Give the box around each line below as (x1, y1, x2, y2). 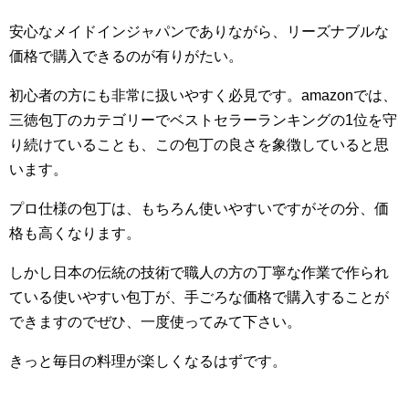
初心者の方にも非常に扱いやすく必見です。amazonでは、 (9, 88, 397, 103)
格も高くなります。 (9, 225, 141, 241)
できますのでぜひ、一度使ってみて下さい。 (9, 314, 301, 330)
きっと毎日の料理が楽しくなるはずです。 (9, 353, 287, 369)
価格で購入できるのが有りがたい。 (9, 48, 243, 64)
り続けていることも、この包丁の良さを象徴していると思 (9, 137, 389, 152)
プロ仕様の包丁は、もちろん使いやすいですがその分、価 (9, 201, 389, 216)
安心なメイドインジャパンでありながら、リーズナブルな (9, 24, 389, 39)
